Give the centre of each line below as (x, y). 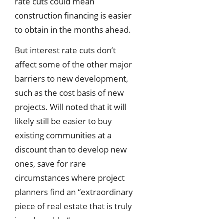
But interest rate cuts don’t (65, 50)
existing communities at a (63, 135)
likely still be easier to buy (63, 121)
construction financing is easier (73, 16)
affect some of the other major (73, 65)
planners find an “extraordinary (74, 192)
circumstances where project (70, 178)
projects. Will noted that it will (70, 107)
